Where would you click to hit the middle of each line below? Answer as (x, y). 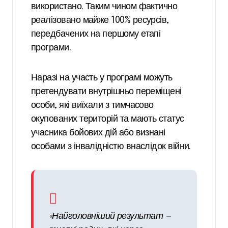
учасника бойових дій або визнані (98, 133)
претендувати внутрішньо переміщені (106, 92)
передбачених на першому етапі (96, 34)
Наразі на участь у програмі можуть (102, 78)
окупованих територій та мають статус (108, 119)
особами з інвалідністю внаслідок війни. (111, 147)
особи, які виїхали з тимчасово (92, 106)
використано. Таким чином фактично (104, 7)
